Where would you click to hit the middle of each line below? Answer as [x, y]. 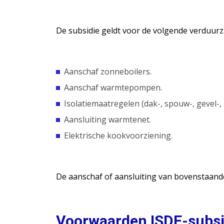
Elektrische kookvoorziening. [118, 135]
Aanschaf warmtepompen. [113, 87]
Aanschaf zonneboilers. [108, 71]
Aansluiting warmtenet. [107, 119]
